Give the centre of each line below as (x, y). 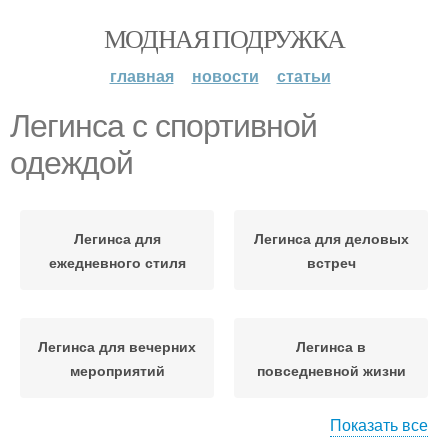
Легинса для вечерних (117, 346)
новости (225, 75)
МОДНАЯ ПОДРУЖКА (224, 38)
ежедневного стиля (117, 262)
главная (141, 75)
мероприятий (117, 370)
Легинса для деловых (331, 238)
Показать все (379, 424)
